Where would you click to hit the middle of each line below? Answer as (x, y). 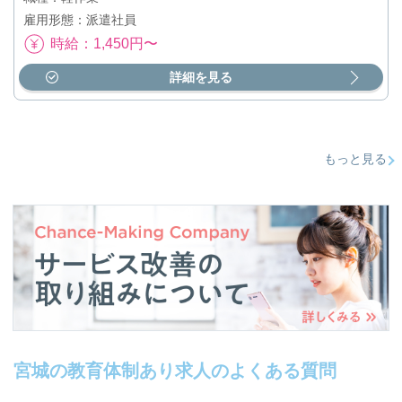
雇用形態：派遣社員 (80, 20)
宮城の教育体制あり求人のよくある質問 (175, 371)
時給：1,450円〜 (104, 44)
